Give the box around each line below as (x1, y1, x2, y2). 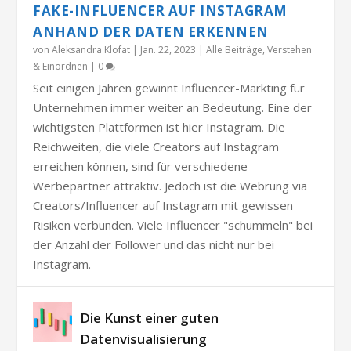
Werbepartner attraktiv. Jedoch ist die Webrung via (33, 178, 308, 194)
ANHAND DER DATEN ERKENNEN (33, 23, 269, 42)
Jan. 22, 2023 (140, 43, 197, 57)
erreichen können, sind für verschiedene (33, 158, 248, 175)
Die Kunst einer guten (80, 309, 219, 327)
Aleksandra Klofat (52, 43, 131, 57)
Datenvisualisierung (80, 330, 208, 349)
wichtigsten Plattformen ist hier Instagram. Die (33, 119, 286, 136)
